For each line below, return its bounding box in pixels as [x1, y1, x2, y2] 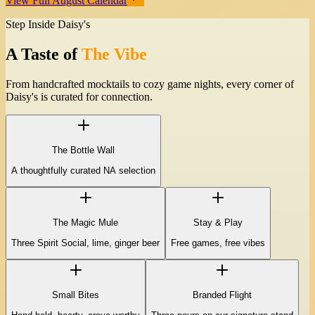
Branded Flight [193, 290, 252, 301]
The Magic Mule [53, 217, 118, 229]
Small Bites [52, 290, 99, 301]
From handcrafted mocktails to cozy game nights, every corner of [6, 78, 294, 91]
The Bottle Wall [52, 145, 115, 156]
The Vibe [82, 45, 147, 64]
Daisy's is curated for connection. [6, 91, 153, 103]
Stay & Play [193, 217, 243, 229]
